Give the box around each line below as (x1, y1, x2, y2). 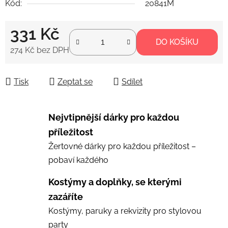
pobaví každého (48, 155, 108, 165)
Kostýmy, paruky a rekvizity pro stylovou (48, 206, 202, 216)
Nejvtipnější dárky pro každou (48, 111, 179, 123)
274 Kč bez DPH (10, 45, 69, 55)
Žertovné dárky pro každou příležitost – (48, 141, 196, 151)
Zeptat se (58, 76, 93, 87)
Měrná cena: (10, 61, 55, 71)
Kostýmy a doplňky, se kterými (48, 176, 182, 187)
